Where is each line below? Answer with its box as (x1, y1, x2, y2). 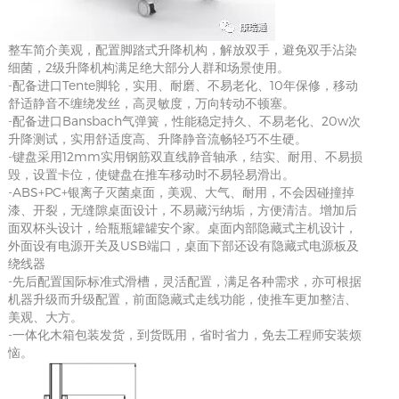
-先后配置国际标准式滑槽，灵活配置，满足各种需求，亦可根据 (7, 273, 362, 289)
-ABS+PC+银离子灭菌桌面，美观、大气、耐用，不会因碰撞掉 (7, 184, 354, 199)
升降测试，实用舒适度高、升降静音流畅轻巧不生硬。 (7, 131, 307, 146)
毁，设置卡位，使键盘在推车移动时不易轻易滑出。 (7, 167, 295, 182)
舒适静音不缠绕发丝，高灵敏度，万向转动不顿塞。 (7, 95, 295, 110)
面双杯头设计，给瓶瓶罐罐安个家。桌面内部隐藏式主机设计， (7, 220, 357, 235)
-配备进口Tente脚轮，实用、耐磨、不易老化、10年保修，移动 (7, 77, 358, 93)
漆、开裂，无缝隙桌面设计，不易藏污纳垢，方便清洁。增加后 (7, 202, 357, 217)
